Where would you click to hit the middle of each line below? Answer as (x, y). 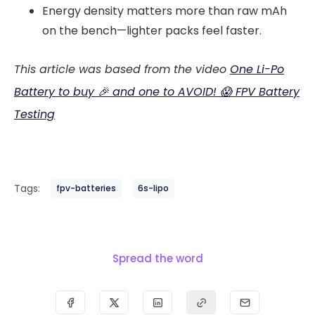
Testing (34, 115)
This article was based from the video (122, 70)
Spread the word (157, 259)
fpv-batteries (86, 188)
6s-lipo (153, 188)
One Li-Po (257, 70)
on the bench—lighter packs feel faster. (152, 31)
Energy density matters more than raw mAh (165, 11)
